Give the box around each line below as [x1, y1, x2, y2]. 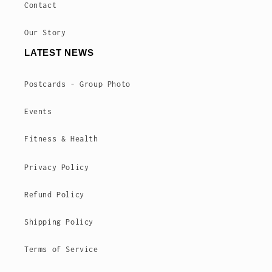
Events [24, 107, 52, 116]
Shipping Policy [24, 217, 93, 226]
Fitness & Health [24, 134, 98, 143]
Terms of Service [24, 245, 98, 254]
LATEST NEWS [24, 47, 94, 58]
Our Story [24, 28, 66, 37]
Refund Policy [24, 190, 84, 199]
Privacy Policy [24, 163, 89, 172]
